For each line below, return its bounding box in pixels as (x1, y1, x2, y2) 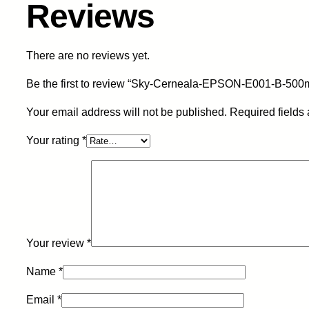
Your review (26, 237, 87, 250)
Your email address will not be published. (26, 106, 227, 119)
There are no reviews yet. (26, 50, 150, 62)
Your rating (26, 134, 82, 147)
